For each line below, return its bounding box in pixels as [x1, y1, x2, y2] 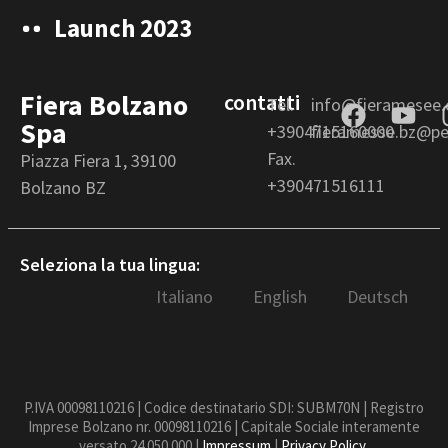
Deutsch [347, 284, 408, 308]
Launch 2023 [53, 11, 192, 44]
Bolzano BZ [20, 175, 106, 199]
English [253, 284, 307, 308]
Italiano [156, 284, 213, 308]
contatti [224, 87, 300, 116]
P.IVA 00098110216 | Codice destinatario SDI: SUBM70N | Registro [24, 397, 424, 417]
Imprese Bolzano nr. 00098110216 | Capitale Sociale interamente [28, 416, 420, 436]
